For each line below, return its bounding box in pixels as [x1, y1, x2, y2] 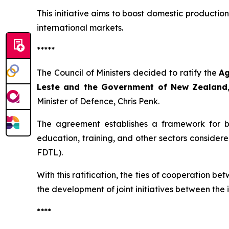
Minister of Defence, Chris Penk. [37, 96, 159, 107]
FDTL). [37, 147, 63, 158]
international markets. [37, 22, 123, 33]
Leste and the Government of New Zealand [37, 82, 228, 93]
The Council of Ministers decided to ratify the [37, 67, 219, 78]
